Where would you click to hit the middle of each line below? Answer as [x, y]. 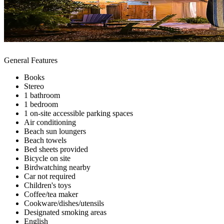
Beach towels [45, 140]
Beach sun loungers [55, 131]
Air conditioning [50, 122]
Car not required [50, 176]
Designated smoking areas [65, 212]
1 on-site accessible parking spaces [78, 113]
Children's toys [47, 185]
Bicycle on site [47, 158]
